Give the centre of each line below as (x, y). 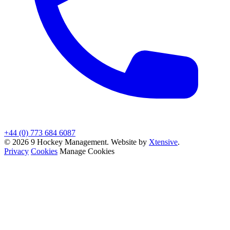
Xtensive (163, 142)
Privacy (16, 151)
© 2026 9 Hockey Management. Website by (76, 142)
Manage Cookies (87, 151)
